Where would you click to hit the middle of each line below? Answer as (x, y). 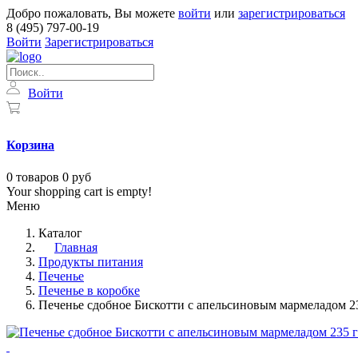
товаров (38, 177)
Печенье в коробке (89, 290)
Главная (76, 247)
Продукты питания (91, 261)
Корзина (30, 145)
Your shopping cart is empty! (79, 191)
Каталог (60, 233)
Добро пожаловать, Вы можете (92, 13)
